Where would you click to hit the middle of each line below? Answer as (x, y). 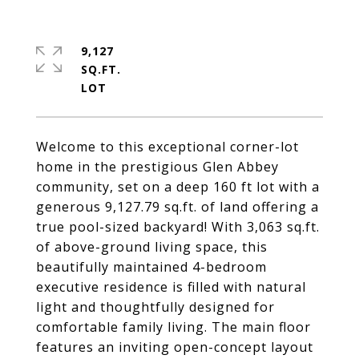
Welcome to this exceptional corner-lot (167, 147)
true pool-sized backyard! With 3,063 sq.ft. (178, 227)
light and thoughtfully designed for (155, 307)
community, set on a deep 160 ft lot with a (178, 187)
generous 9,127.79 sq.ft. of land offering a (177, 207)
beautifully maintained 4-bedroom (151, 267)
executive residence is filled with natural (171, 287)
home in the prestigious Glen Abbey (157, 167)
